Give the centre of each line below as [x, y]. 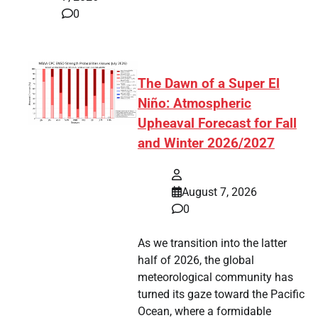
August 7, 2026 [219, 192]
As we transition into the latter [212, 243]
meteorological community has [215, 278]
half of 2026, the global [196, 261]
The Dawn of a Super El [208, 84]
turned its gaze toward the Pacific [221, 295]
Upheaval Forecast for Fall [217, 124]
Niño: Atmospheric [194, 104]
